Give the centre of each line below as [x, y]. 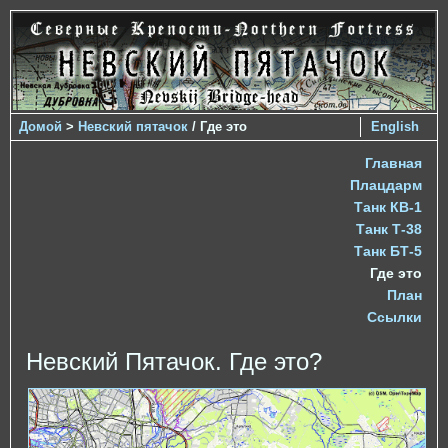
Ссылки [394, 316]
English [395, 126]
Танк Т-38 [389, 228]
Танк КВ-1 [388, 206]
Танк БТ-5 [388, 250]
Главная [393, 162]
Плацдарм [386, 184]
